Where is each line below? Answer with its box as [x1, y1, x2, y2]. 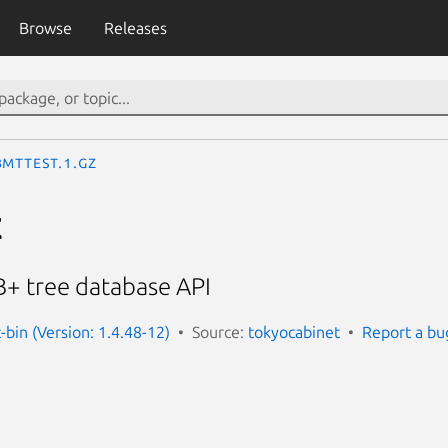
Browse [18, 19, 72, 37]
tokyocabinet [248, 322, 340, 341]
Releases [103, 19, 167, 37]
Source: [192, 322, 248, 341]
